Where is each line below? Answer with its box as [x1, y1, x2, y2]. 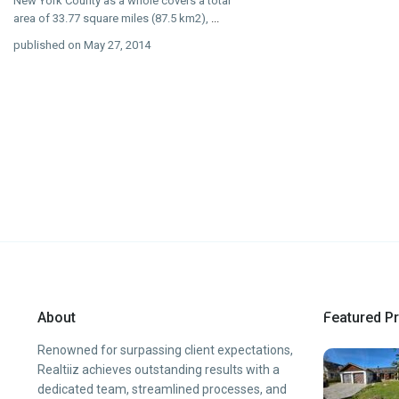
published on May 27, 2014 [13, 38, 151, 53]
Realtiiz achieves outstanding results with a [37, 362, 280, 377]
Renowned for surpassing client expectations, [37, 343, 293, 357]
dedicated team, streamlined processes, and [37, 382, 287, 396]
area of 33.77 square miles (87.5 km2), [13, 12, 211, 26]
